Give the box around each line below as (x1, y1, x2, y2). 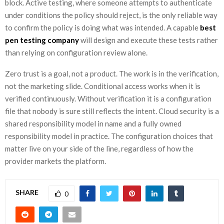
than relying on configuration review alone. (5, 47, 147, 57)
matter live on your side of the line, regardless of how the (5, 143, 193, 153)
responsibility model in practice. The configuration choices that (5, 131, 213, 140)
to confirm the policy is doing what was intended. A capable (5, 22, 198, 32)
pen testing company (5, 35, 79, 44)
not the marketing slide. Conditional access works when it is (5, 81, 200, 90)
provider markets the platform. (5, 156, 106, 165)
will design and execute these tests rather (79, 35, 218, 44)
